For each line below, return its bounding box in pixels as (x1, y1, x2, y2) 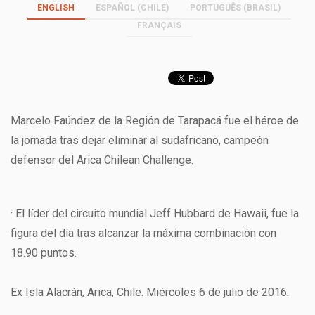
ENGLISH (37, 3, 75, 13)
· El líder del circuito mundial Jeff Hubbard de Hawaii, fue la (11, 207, 299, 220)
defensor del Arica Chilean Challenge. (11, 153, 193, 167)
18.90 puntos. (11, 246, 77, 259)
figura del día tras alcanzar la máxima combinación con (11, 226, 276, 240)
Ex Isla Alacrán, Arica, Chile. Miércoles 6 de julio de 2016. (11, 285, 289, 299)
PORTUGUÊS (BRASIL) (190, 3, 281, 13)
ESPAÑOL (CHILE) (96, 3, 169, 13)
